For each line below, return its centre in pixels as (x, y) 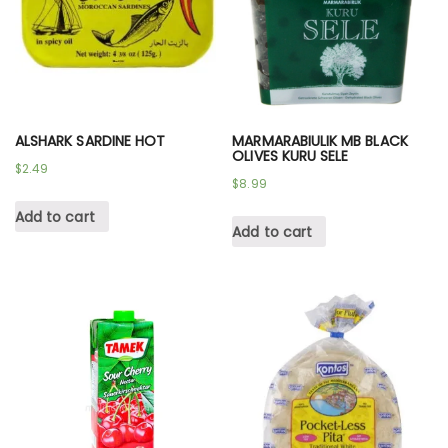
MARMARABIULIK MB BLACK (320, 140)
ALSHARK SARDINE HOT (90, 140)
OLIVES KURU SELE (290, 155)
